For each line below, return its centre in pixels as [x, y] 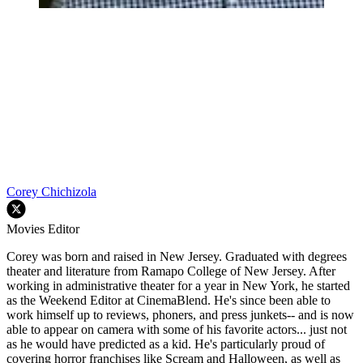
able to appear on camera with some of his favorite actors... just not [177, 330]
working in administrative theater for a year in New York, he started [178, 286]
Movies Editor [43, 229]
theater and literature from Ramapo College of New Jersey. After [171, 271]
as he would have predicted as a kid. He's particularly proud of [166, 344]
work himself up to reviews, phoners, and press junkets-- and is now [180, 315]
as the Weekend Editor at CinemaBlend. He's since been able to [169, 301]
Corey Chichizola [51, 192]
